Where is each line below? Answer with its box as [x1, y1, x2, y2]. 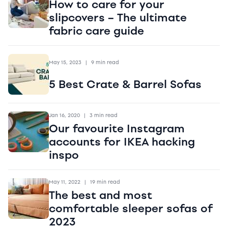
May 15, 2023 [49, 59, 81, 66]
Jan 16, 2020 [49, 112, 80, 119]
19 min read [90, 179, 120, 186]
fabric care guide [49, 24, 144, 38]
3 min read [90, 112, 118, 119]
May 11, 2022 [49, 179, 80, 186]
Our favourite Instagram [49, 122, 185, 135]
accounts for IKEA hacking [49, 135, 195, 149]
